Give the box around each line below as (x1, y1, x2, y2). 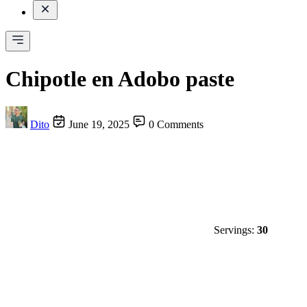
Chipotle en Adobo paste (5, 66, 234, 91)
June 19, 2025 (69, 119, 132, 131)
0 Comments (149, 119, 204, 131)
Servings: (214, 224, 257, 236)
